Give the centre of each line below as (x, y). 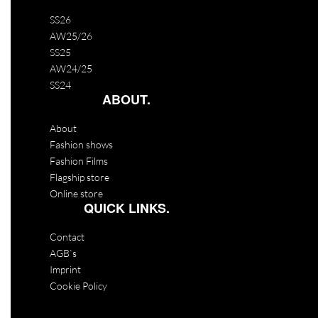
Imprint (65, 270)
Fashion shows (81, 145)
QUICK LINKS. (126, 208)
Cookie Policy (78, 286)
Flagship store (79, 177)
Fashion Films (79, 161)
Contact (67, 237)
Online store (76, 194)
